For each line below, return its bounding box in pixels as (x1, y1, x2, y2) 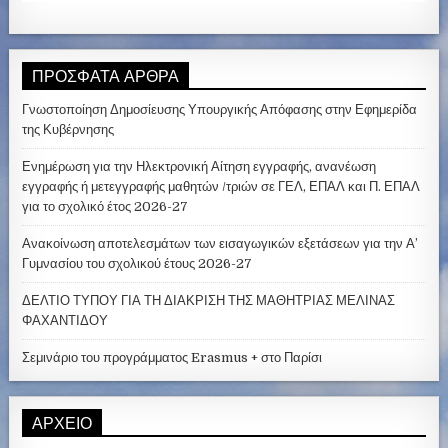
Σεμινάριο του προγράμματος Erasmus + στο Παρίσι (22, 350, 323, 366)
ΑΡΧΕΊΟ (32, 410, 93, 435)
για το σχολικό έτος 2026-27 (22, 199, 189, 215)
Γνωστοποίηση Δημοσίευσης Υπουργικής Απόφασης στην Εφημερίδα (22, 102, 418, 118)
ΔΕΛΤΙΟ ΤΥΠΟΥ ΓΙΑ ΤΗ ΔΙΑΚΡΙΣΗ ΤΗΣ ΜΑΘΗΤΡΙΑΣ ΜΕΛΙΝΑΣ (22, 293, 396, 309)
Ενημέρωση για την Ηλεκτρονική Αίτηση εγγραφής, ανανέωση (22, 159, 377, 175)
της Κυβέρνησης (22, 122, 115, 138)
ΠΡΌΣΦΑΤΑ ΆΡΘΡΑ (32, 63, 180, 88)
